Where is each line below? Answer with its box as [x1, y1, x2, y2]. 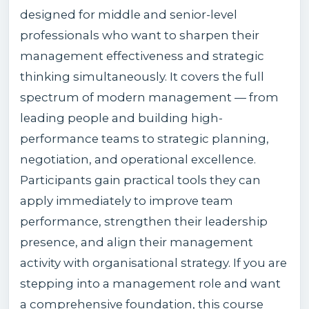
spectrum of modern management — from [20, 90, 279, 104]
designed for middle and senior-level [20, 7, 237, 21]
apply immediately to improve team [20, 193, 233, 208]
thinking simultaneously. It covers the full [20, 69, 264, 83]
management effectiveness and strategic [20, 48, 264, 63]
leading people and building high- [20, 110, 223, 125]
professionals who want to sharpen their [20, 28, 259, 42]
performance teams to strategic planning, [20, 131, 269, 146]
